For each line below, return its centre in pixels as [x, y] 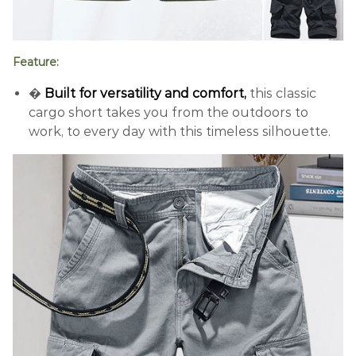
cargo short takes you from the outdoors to [168, 112]
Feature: [36, 62]
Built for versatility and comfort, [145, 93]
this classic [283, 93]
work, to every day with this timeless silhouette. [180, 131]
